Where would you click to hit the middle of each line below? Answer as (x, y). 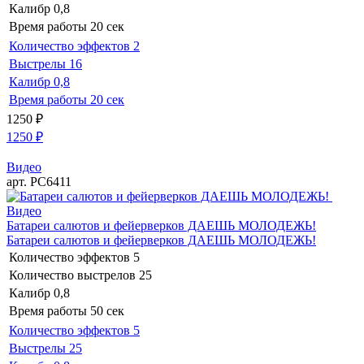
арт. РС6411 (39, 182)
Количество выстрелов (72, 275)
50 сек (107, 311)
